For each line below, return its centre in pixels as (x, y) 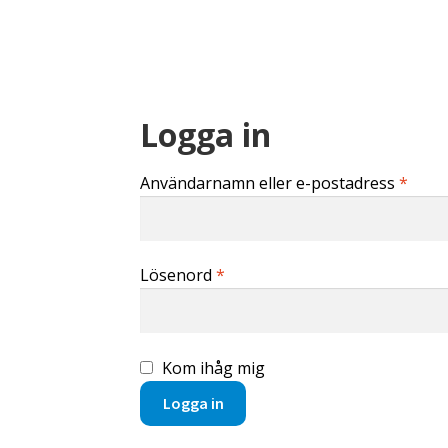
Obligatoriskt (274, 274)
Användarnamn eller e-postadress (270, 183)
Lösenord (178, 275)
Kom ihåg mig (214, 367)
